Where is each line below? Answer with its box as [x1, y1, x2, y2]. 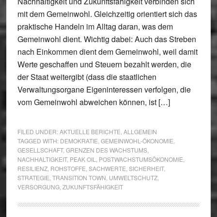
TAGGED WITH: [17, 137, 60, 145]
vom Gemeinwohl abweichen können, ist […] [17, 96, 170, 108]
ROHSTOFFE [50, 164, 86, 172]
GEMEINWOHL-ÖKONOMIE [100, 137, 173, 145]
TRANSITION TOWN [52, 173, 106, 182]
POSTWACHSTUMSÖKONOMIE [98, 155, 183, 163]
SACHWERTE [88, 164, 126, 172]
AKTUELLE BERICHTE [59, 127, 121, 136]
